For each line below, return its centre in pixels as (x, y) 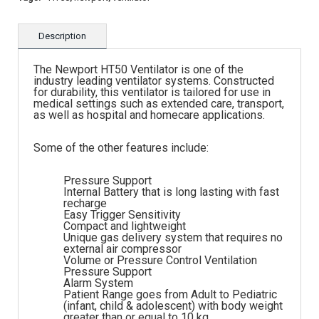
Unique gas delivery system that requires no (173, 237)
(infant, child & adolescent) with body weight (173, 305)
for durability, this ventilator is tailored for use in (152, 93)
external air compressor (122, 249)
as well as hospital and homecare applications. (149, 115)
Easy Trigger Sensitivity (122, 214)
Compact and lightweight (125, 226)
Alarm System (98, 283)
